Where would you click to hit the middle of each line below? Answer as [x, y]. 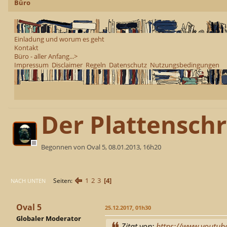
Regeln [96, 65]
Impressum [31, 65]
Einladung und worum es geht [59, 39]
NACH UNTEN [28, 180]
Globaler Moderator [49, 219]
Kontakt [26, 47]
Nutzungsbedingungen [185, 65]
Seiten [62, 180]
